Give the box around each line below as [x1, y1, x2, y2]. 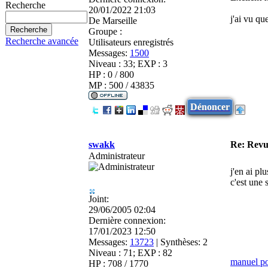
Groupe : [89, 26, 122, 36]
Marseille [100, 15, 137, 26]
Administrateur [89, 150, 145, 161]
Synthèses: [160, 236, 200, 247]
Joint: [89, 193, 109, 204]
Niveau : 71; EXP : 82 [89, 247, 172, 258]
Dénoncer [190, 101, 230, 112]
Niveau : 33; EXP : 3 [89, 58, 167, 69]
